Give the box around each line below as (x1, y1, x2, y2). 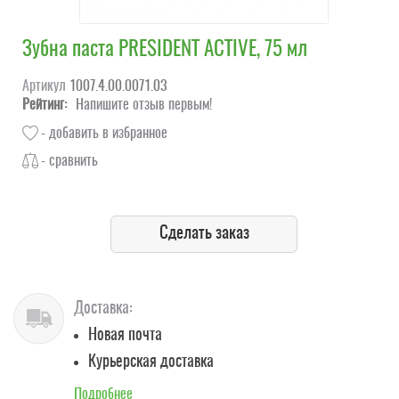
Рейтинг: (22, 97, 67, 112)
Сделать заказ (159, 224, 249, 242)
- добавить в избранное (41, 126, 167, 142)
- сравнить (41, 154, 98, 169)
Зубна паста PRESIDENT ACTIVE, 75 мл (22, 40, 307, 61)
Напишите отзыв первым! (76, 97, 212, 112)
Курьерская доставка (88, 354, 214, 370)
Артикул (22, 78, 66, 94)
